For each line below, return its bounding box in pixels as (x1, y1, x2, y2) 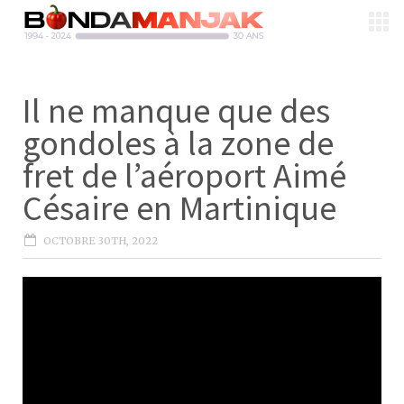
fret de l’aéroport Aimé (23, 154, 346, 197)
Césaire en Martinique (23, 187, 336, 229)
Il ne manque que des (23, 89, 330, 132)
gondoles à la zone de (23, 122, 334, 164)
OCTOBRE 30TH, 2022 (43, 234, 158, 247)
